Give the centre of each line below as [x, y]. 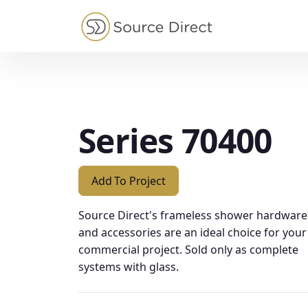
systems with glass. [129, 267]
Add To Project [129, 180]
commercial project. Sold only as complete [188, 250]
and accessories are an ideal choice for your [192, 233]
